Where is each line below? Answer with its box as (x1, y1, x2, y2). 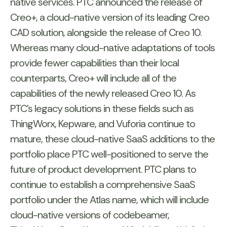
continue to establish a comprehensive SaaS (10, 178, 195, 192)
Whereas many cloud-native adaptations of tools (10, 41, 215, 55)
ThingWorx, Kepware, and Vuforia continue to (10, 117, 195, 131)
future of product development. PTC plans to (10, 163, 196, 176)
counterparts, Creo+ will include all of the (10, 71, 176, 85)
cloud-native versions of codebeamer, (10, 208, 169, 222)
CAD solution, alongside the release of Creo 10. (10, 26, 202, 40)
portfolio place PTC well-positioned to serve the (10, 147, 208, 161)
